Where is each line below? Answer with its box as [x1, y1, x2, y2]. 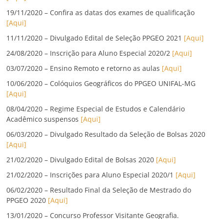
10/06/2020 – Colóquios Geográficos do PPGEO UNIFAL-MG [6, 79, 196, 88]
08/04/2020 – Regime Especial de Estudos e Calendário [6, 104, 185, 114]
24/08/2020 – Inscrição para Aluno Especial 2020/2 [6, 48, 171, 58]
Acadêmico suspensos [6, 114, 81, 124]
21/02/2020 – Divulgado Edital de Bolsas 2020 [6, 155, 156, 165]
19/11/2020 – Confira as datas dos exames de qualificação [6, 8, 195, 18]
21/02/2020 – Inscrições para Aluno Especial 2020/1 [6, 170, 176, 180]
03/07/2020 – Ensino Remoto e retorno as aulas [6, 64, 162, 73]
